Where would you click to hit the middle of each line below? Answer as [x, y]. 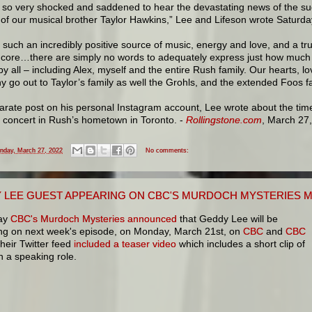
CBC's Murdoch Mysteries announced [94, 218]
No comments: [167, 150]
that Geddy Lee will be [229, 218]
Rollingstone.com [224, 119]
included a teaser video [125, 243]
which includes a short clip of [241, 243]
